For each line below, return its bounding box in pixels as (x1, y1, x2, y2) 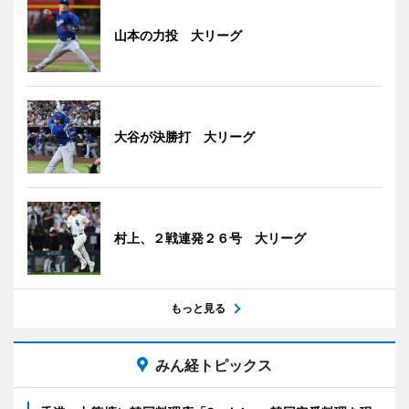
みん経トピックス (155, 355, 272, 374)
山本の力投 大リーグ (114, 26, 242, 43)
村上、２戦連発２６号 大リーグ (114, 229, 306, 246)
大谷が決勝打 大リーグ (114, 128, 255, 144)
